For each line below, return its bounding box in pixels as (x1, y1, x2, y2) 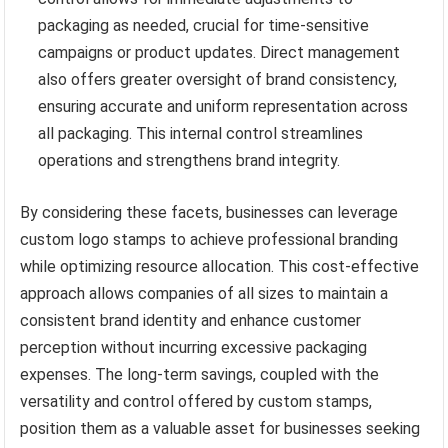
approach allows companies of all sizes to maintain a (20, 284, 389, 304)
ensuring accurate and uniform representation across (38, 97, 409, 117)
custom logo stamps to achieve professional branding (20, 230, 399, 250)
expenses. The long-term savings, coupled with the (20, 365, 380, 385)
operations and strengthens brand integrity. (38, 151, 341, 171)
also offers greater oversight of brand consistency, (38, 70, 398, 90)
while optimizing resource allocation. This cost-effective (20, 257, 420, 277)
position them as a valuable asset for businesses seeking (20, 419, 421, 439)
